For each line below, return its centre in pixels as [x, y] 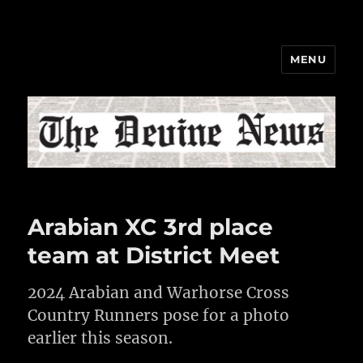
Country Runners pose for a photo [159, 316]
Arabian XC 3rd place [151, 227]
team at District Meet [154, 256]
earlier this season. [100, 338]
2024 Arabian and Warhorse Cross [159, 293]
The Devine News [114, 71]
